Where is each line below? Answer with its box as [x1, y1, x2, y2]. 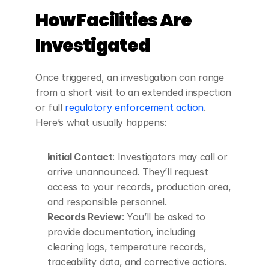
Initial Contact [47, 151, 113, 163]
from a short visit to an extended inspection [35, 86, 231, 98]
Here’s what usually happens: [35, 116, 167, 128]
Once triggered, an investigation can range [35, 71, 224, 83]
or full [35, 101, 65, 113]
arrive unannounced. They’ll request [47, 166, 208, 178]
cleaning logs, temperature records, [47, 241, 207, 253]
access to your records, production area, [47, 181, 231, 193]
